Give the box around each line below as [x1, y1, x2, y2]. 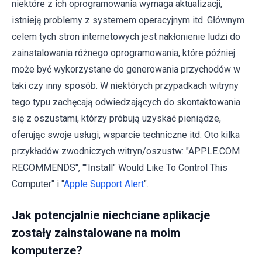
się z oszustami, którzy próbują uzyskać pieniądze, [12, 112, 221, 124]
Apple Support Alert [64, 178, 144, 189]
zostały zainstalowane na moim [12, 225, 180, 240]
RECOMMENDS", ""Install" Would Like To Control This [12, 161, 227, 173]
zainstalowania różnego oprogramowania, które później [12, 47, 235, 58]
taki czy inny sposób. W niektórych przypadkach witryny [12, 80, 239, 91]
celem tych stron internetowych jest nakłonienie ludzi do [12, 30, 240, 42]
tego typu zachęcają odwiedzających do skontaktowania [12, 96, 240, 108]
